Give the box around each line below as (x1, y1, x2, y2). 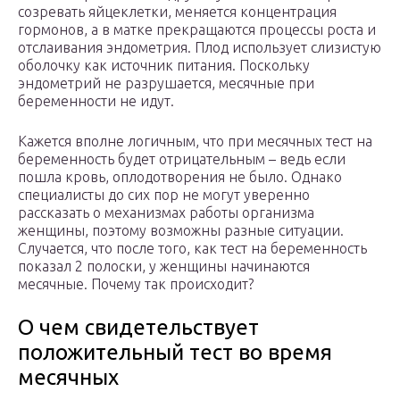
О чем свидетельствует (18, 315, 259, 340)
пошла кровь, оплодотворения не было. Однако (18, 169, 342, 186)
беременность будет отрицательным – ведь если (18, 151, 346, 168)
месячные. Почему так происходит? (18, 276, 254, 293)
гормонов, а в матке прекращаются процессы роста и (18, 21, 376, 38)
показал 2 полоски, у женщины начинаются (18, 258, 310, 275)
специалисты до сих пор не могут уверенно (18, 187, 310, 204)
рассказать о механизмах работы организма (18, 204, 314, 221)
